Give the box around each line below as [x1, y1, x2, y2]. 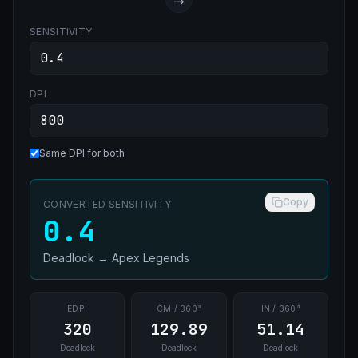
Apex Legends [112, 251, 189, 265]
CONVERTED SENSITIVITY [43, 198, 172, 210]
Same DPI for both [39, 147, 125, 159]
